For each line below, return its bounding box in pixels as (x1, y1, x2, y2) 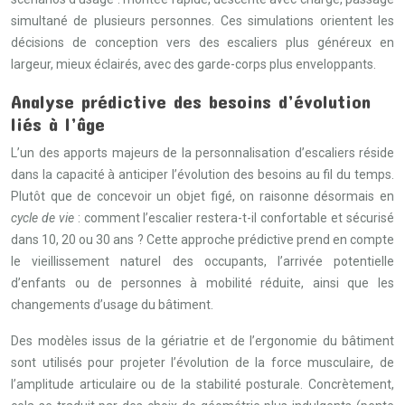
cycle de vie (11, 211, 74, 225)
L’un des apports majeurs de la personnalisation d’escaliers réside (11, 146, 394, 160)
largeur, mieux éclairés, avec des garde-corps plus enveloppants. (11, 57, 376, 71)
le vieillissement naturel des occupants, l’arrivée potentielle (11, 254, 394, 268)
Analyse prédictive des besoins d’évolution (11, 89, 371, 112)
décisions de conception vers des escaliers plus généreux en (11, 35, 394, 50)
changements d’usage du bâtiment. (11, 297, 213, 312)
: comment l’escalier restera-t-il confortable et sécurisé (73, 211, 395, 225)
